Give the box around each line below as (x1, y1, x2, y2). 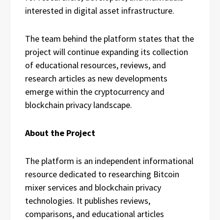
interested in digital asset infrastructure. (25, 5, 174, 17)
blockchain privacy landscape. (25, 99, 132, 111)
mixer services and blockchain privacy (25, 182, 161, 193)
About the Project (25, 127, 95, 139)
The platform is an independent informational (25, 155, 193, 167)
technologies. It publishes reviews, (25, 195, 150, 207)
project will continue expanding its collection (25, 46, 188, 58)
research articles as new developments (25, 73, 167, 84)
